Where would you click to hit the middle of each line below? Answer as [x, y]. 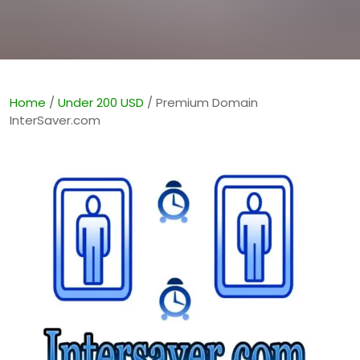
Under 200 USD [101, 102]
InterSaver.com [55, 120]
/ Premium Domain [201, 102]
